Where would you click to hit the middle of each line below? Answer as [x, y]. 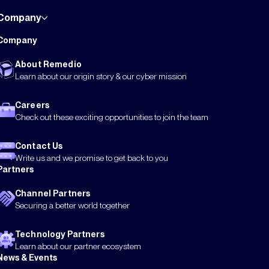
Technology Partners [60, 234]
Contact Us [39, 146]
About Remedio [48, 64]
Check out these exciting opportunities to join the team [112, 117]
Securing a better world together [72, 205]
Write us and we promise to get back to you [92, 158]
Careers [32, 105]
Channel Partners [53, 193]
